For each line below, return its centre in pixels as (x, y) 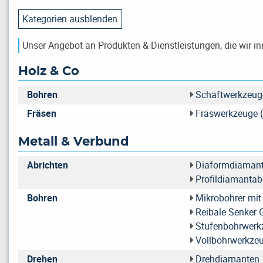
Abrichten (48, 165)
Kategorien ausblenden (70, 18)
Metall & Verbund (74, 141)
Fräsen (42, 114)
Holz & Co (49, 71)
